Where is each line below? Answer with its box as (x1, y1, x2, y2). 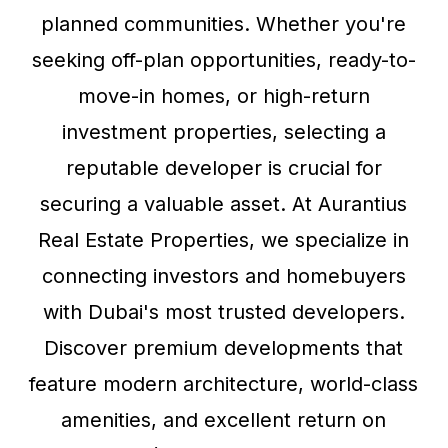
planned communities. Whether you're (41, 12, 407, 36)
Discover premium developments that (44, 336, 404, 360)
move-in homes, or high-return (77, 84, 370, 108)
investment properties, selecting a (61, 120, 386, 144)
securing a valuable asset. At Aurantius (40, 192, 408, 216)
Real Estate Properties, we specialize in (38, 228, 410, 252)
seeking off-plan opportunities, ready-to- (31, 48, 416, 72)
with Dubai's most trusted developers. (42, 300, 405, 324)
